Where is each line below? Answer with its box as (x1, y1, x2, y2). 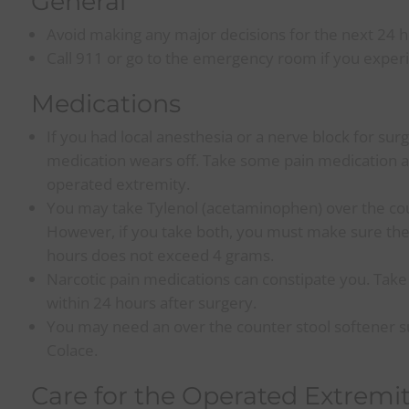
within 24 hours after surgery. (47, 292, 257, 313)
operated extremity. (47, 173, 191, 194)
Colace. (47, 340, 99, 361)
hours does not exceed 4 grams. (47, 245, 275, 266)
